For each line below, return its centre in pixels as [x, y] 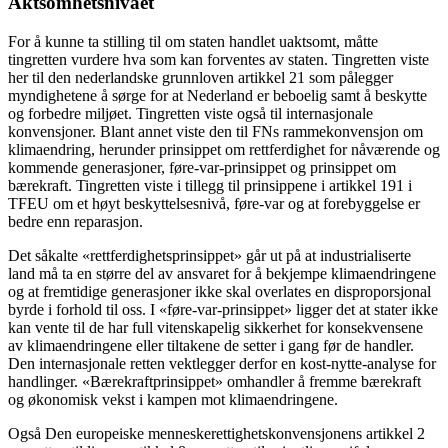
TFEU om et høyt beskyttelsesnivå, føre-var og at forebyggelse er [214, 203]
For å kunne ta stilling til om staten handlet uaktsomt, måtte [193, 41]
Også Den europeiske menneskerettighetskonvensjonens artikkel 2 [216, 433]
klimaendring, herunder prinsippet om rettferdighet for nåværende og [224, 149]
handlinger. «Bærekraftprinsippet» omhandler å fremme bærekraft [214, 381]
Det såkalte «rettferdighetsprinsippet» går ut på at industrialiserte [209, 255]
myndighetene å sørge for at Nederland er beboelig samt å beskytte [217, 95]
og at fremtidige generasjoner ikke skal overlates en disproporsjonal [219, 291]
